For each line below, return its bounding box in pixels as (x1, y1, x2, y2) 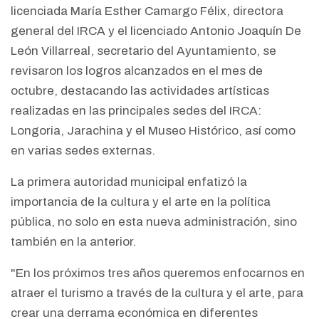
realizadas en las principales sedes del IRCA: (11, 104, 261, 118)
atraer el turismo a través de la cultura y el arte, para (11, 286, 303, 300)
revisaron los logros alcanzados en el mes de (11, 64, 263, 78)
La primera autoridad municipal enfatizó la (11, 175, 247, 189)
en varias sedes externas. (11, 144, 158, 158)
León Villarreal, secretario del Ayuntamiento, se (11, 44, 276, 58)
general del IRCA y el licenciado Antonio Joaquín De (11, 24, 301, 38)
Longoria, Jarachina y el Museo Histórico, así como (11, 124, 296, 138)
